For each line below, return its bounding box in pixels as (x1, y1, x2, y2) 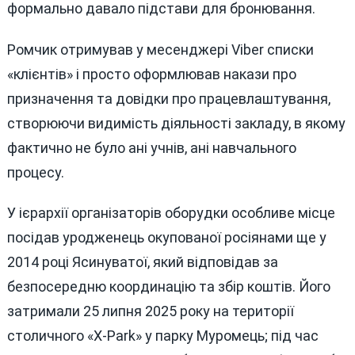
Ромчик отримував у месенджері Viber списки (6, 40, 314, 58)
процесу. (6, 163, 64, 181)
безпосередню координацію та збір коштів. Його (6, 278, 330, 296)
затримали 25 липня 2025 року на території (6, 303, 294, 320)
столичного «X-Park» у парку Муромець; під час (6, 327, 319, 345)
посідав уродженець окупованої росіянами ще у (6, 229, 326, 246)
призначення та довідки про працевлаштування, (6, 90, 330, 107)
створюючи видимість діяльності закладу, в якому (6, 114, 345, 132)
